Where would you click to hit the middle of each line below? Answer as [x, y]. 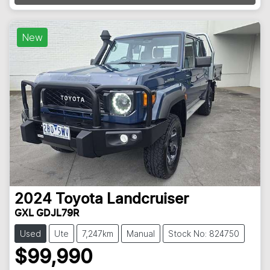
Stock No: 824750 [204, 233]
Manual [141, 233]
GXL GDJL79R [47, 213]
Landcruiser [148, 199]
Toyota [79, 199]
